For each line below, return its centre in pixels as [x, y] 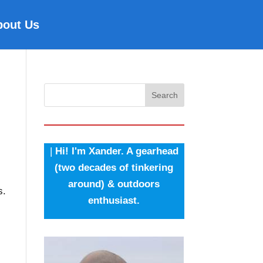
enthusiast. [114, 200]
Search [164, 95]
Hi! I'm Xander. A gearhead [117, 151]
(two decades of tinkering [114, 168]
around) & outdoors [114, 184]
